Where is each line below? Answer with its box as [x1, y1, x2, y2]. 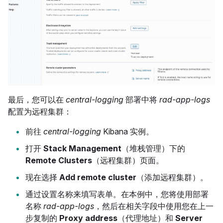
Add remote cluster [59, 172, 136, 182]
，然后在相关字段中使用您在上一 [94, 201, 214, 211]
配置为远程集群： [8, 106, 72, 116]
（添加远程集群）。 [136, 172, 208, 182]
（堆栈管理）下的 [121, 143, 185, 153]
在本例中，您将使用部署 [121, 189, 209, 199]
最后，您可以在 [8, 94, 66, 105]
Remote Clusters [25, 155, 92, 165]
